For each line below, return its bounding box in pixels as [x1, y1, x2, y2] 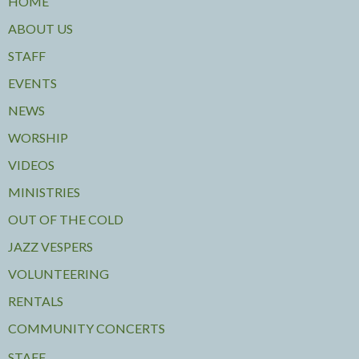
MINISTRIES [8, 184, 80, 200]
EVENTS [8, 75, 57, 91]
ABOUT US [8, 21, 73, 37]
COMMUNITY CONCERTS [8, 321, 165, 337]
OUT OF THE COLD [8, 212, 123, 228]
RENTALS [8, 293, 63, 309]
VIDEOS [8, 157, 54, 173]
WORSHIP [8, 130, 68, 146]
